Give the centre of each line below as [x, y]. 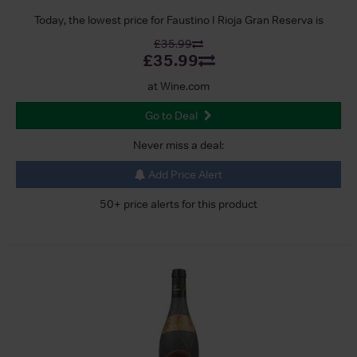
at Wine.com [178, 86]
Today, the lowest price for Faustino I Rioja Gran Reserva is [178, 20]
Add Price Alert [184, 174]
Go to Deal [171, 115]
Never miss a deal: [178, 145]
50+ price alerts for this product [178, 204]
